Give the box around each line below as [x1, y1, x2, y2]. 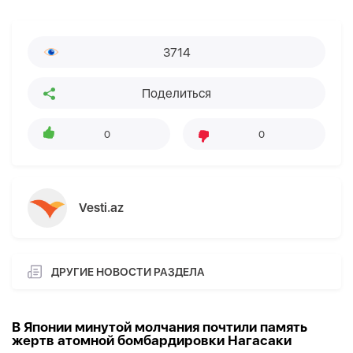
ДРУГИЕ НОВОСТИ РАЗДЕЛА [51, 265, 205, 278]
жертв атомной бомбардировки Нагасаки [12, 333, 292, 349]
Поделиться [142, 85, 211, 101]
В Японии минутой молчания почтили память [12, 319, 307, 336]
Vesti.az [79, 200, 124, 216]
